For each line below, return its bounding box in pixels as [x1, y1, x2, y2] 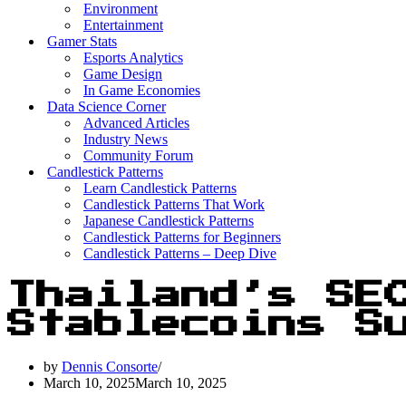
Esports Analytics [83, 50, 183, 65]
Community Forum [83, 148, 193, 163]
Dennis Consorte [62, 358, 158, 374]
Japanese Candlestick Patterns [83, 213, 254, 228]
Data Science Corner [47, 99, 166, 114]
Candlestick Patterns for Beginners [83, 229, 281, 245]
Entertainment [83, 17, 163, 33]
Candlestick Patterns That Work [83, 197, 265, 212]
